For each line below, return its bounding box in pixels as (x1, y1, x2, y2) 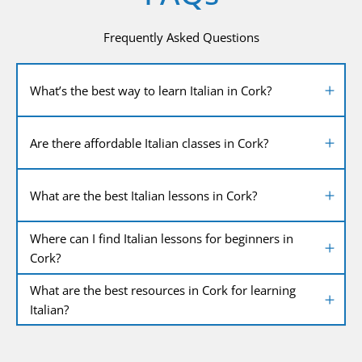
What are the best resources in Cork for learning (30, 281, 296, 298)
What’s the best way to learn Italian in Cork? (30, 82, 271, 99)
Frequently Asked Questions (103, 29, 259, 46)
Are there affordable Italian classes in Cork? (30, 134, 268, 151)
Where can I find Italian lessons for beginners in (30, 229, 293, 246)
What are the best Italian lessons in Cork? (30, 187, 257, 204)
